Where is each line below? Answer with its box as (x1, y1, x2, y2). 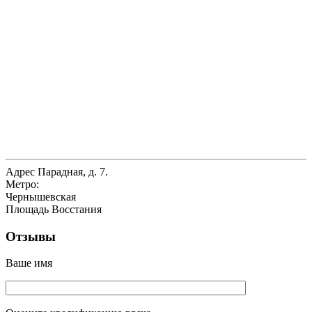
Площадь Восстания (6, 203, 102, 215)
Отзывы (6, 228, 56, 244)
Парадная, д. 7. (35, 165, 108, 178)
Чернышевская (6, 190, 76, 203)
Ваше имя (6, 257, 52, 270)
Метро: (6, 178, 39, 190)
